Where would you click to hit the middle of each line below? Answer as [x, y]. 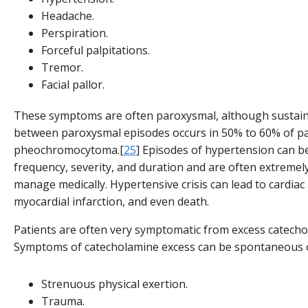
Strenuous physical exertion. [114, 284]
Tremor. [62, 68]
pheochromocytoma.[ [69, 150]
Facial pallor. [73, 85]
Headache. [68, 16]
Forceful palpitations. [96, 51]
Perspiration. [75, 33]
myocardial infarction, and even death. [111, 201]
